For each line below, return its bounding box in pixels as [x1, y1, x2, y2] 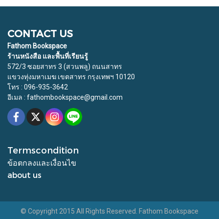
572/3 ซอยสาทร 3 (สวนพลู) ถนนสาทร [7, 62, 122, 70]
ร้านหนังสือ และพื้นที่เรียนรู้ [7, 52, 88, 60]
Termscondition [7, 145, 79, 155]
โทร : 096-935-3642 [7, 83, 68, 91]
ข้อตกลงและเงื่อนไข [7, 158, 76, 167]
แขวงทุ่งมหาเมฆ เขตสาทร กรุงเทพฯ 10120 [7, 72, 135, 81]
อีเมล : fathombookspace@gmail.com [7, 93, 123, 101]
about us [7, 170, 42, 179]
